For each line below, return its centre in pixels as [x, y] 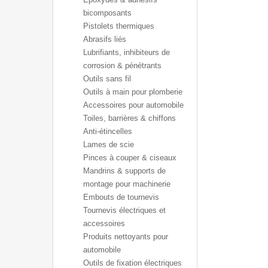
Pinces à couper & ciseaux [130, 158]
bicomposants [107, 13]
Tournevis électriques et [124, 210]
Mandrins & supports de [124, 171]
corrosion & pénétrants [122, 66]
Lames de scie [109, 144]
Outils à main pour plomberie [133, 92]
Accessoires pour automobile [133, 105]
